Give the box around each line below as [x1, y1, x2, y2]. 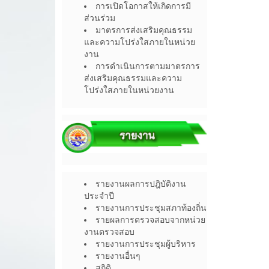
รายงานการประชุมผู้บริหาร [95, 239, 196, 249]
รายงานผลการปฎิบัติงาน [95, 179, 186, 189]
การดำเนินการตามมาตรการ [95, 61, 200, 71]
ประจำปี [84, 191, 114, 201]
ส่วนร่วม [84, 13, 115, 23]
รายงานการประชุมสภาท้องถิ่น [95, 203, 207, 213]
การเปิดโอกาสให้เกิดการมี [95, 1, 191, 11]
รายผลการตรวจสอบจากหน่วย [95, 215, 205, 225]
